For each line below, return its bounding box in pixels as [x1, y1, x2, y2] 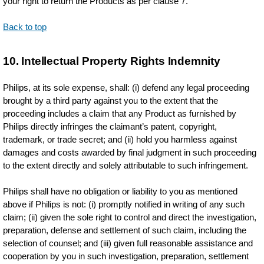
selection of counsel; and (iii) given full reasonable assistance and [3, 238, 253, 248]
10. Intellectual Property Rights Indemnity [3, 55, 220, 67]
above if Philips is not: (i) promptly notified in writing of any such [3, 199, 245, 209]
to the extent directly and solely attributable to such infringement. [3, 160, 249, 170]
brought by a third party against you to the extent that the [3, 95, 219, 105]
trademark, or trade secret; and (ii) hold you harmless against [3, 134, 237, 144]
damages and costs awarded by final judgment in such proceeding [3, 147, 257, 157]
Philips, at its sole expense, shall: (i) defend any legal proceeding [3, 82, 250, 93]
